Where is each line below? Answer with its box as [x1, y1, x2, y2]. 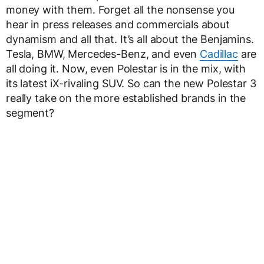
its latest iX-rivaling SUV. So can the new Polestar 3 [6, 77, 256, 90]
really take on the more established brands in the [6, 92, 246, 104]
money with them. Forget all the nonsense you [6, 4, 235, 16]
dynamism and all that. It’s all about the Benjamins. [6, 33, 254, 45]
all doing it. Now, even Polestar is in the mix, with [6, 62, 246, 75]
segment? [6, 107, 54, 119]
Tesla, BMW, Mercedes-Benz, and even [6, 48, 200, 60]
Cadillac [199, 48, 238, 60]
